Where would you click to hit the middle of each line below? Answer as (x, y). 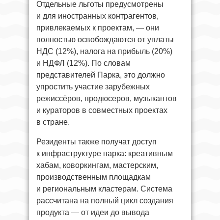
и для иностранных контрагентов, (97, 16)
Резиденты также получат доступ (96, 142)
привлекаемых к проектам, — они (98, 28)
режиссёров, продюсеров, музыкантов (107, 99)
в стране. (53, 122)
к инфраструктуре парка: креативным (105, 154)
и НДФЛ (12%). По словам (83, 63)
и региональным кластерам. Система (104, 189)
